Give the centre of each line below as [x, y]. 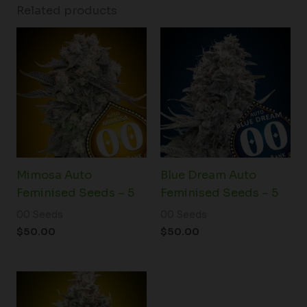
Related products [66, 10]
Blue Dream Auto [208, 175]
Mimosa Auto [54, 175]
